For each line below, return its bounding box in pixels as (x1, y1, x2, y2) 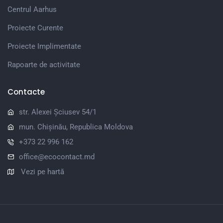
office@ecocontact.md (19, 152, 95, 161)
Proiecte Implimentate (7, 41, 81, 51)
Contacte (7, 86, 45, 97)
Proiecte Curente (7, 23, 63, 32)
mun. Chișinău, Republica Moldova (19, 122, 133, 131)
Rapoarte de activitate (7, 60, 80, 69)
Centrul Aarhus (7, 4, 57, 14)
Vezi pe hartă (21, 167, 64, 176)
